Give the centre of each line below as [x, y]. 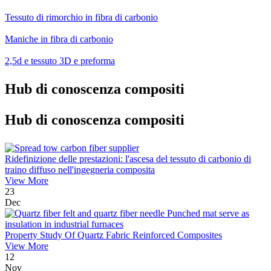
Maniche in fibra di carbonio [59, 39]
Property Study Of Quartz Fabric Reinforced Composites [113, 235]
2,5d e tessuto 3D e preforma [60, 61]
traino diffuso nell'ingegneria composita [80, 170]
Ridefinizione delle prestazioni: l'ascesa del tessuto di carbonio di [128, 159]
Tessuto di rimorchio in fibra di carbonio [81, 18]
